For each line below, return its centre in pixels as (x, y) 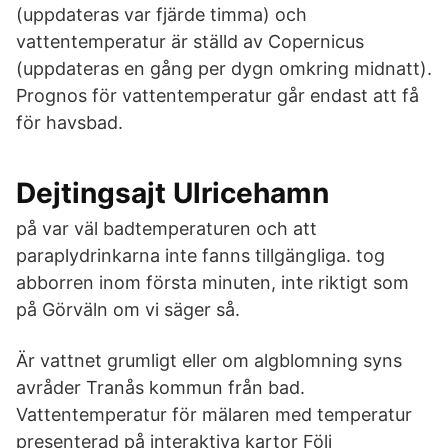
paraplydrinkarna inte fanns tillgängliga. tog (200, 255)
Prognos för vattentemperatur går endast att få (217, 95)
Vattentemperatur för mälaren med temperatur (214, 414)
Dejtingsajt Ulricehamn (172, 193)
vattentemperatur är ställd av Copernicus (190, 41)
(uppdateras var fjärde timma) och (161, 14)
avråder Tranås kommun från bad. (160, 387)
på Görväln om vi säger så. (128, 309)
